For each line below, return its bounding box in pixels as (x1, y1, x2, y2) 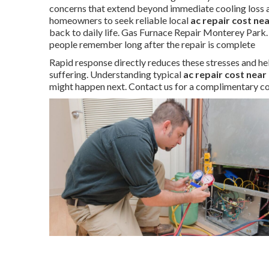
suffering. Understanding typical (49, 68, 183, 80)
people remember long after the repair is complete (49, 38, 255, 50)
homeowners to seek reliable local (49, 14, 190, 26)
